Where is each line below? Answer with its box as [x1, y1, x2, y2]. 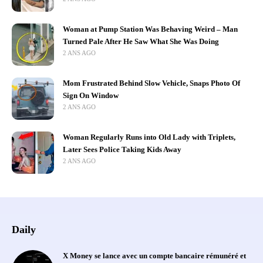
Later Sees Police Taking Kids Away [63, 145, 181, 154]
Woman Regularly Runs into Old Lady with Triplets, [63, 133, 235, 141]
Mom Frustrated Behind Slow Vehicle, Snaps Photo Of [63, 79, 240, 87]
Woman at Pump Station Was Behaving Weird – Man [63, 25, 238, 33]
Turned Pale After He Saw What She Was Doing [63, 37, 219, 46]
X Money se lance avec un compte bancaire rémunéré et [63, 251, 246, 260]
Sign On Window [63, 91, 119, 100]
